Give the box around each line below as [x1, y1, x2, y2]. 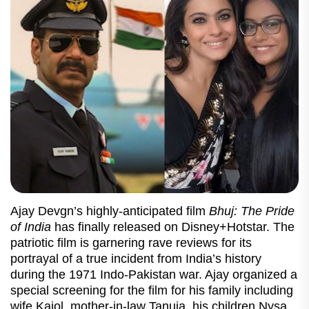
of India [10, 219, 54, 234]
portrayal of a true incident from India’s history [10, 251, 261, 266]
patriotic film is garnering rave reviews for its [10, 235, 252, 250]
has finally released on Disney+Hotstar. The [54, 219, 295, 234]
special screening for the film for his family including [10, 283, 293, 297]
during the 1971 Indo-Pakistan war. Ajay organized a [10, 267, 297, 281]
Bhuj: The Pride [209, 203, 295, 218]
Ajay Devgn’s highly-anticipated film [10, 203, 209, 218]
